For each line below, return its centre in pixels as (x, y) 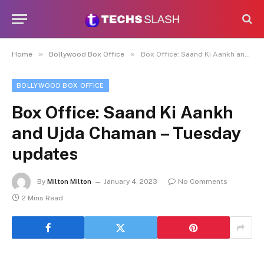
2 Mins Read (42, 198)
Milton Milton (69, 182)
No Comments (203, 182)
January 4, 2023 (131, 182)
